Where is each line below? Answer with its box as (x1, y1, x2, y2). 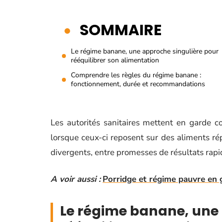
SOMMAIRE (80, 20, 162, 41)
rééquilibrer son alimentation (71, 55, 159, 65)
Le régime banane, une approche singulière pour (71, 47, 219, 56)
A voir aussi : (51, 173, 101, 185)
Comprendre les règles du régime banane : (71, 70, 201, 80)
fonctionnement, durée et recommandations (71, 79, 205, 89)
